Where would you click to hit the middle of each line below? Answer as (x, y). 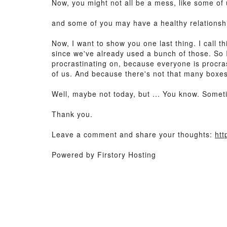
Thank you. (72, 114)
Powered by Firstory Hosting (104, 155)
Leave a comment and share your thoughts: (133, 134)
